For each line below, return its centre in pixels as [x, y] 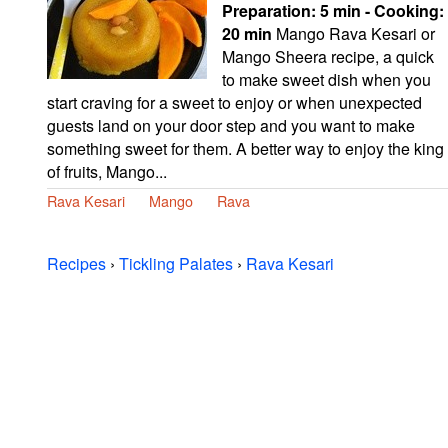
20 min [247, 33]
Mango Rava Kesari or [353, 33]
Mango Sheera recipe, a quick [328, 56]
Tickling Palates [176, 263]
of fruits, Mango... [107, 171]
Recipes [76, 263]
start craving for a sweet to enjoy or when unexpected [234, 102]
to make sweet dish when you [326, 79]
